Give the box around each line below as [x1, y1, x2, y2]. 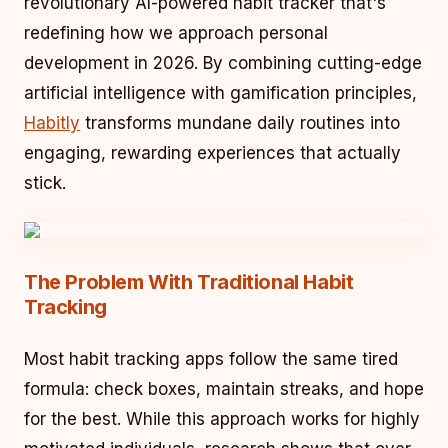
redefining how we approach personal [24, 23, 328, 43]
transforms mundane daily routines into [80, 113, 400, 133]
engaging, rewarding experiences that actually [24, 143, 401, 163]
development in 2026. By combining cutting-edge [24, 53, 422, 73]
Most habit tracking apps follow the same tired [24, 349, 398, 369]
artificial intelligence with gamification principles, [24, 83, 417, 103]
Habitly [24, 113, 80, 133]
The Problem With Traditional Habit [24, 270, 354, 294]
